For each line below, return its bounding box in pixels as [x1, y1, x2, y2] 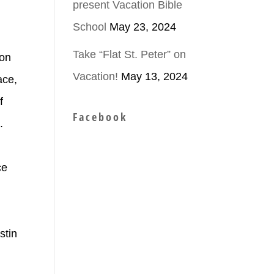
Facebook [73, 109, 128, 124]
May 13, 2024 [121, 70, 188, 83]
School [73, 21, 107, 33]
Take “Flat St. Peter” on [73, 48, 187, 61]
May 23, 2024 [109, 21, 177, 33]
